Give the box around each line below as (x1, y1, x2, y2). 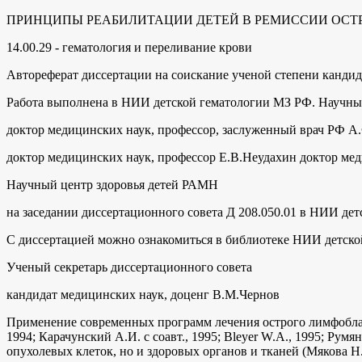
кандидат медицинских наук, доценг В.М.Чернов (6, 287, 280, 301)
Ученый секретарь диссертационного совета (6, 259, 252, 274)
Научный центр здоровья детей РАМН (6, 177, 218, 192)
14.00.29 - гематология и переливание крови (6, 40, 252, 54)
